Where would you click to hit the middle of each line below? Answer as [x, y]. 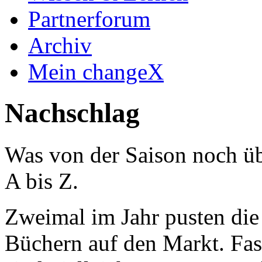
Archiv [60, 45]
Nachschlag [72, 113]
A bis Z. [42, 181]
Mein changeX [96, 72]
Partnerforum [89, 19]
